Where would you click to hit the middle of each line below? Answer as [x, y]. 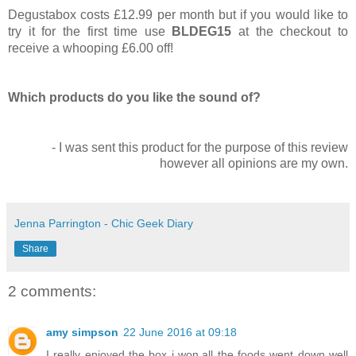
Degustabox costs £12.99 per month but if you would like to [178, 15]
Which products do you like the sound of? [136, 98]
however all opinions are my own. [254, 164]
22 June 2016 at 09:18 [180, 333]
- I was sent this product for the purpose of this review [200, 148]
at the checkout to [294, 32]
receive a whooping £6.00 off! [92, 48]
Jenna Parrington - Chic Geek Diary [104, 224]
